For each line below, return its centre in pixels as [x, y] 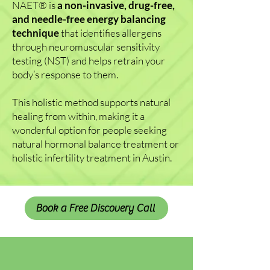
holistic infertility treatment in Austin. [92, 158]
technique [36, 33]
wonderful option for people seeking [89, 130]
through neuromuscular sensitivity [86, 47]
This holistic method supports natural [91, 102]
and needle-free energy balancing [89, 19]
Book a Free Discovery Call [95, 208]
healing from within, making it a [78, 116]
